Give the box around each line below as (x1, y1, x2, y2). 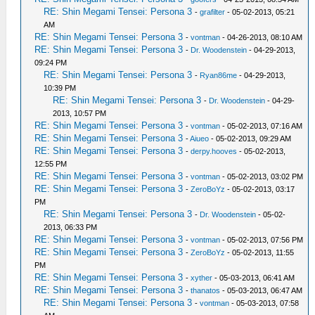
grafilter (200, 7, 226, 16)
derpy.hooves (191, 146, 238, 155)
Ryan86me (200, 70, 238, 79)
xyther (191, 273, 213, 282)
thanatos (191, 285, 221, 295)
